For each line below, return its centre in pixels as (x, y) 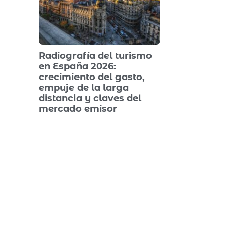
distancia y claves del (90, 99)
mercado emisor (78, 109)
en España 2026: (77, 67)
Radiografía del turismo (95, 56)
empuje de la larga (84, 88)
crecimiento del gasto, (92, 77)
